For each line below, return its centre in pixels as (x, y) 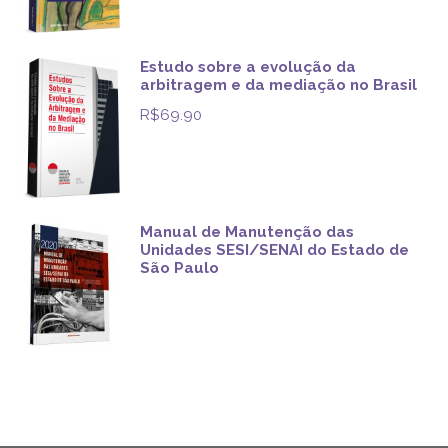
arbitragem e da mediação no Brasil (278, 84)
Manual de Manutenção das (247, 231)
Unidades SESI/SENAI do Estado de (274, 249)
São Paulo (179, 267)
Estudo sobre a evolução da (248, 66)
